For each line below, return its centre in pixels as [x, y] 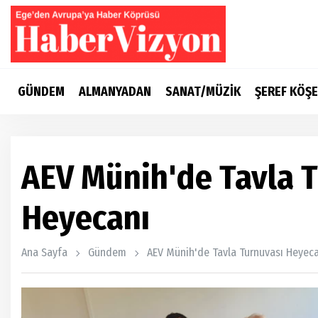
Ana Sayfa [44, 252]
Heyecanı [86, 218]
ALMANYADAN [115, 92]
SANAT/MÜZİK [203, 92]
